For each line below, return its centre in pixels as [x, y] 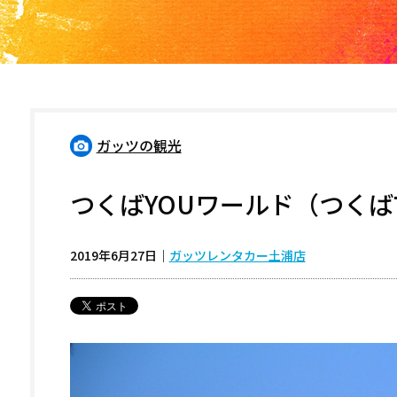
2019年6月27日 [113, 255]
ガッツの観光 [139, 145]
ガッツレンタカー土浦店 [237, 255]
